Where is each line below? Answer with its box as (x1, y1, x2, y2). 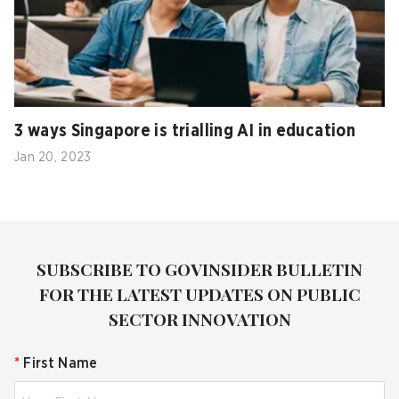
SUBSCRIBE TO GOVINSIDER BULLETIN (37, 256, 362, 281)
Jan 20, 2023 (14, 151, 92, 164)
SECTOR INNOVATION (108, 306, 291, 330)
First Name (23, 355, 98, 370)
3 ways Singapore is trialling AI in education (14, 122, 356, 140)
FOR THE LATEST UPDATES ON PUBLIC (38, 281, 361, 305)
